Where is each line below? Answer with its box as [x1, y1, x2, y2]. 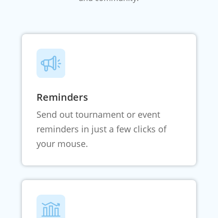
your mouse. [36, 137, 88, 149]
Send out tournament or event [36, 108, 160, 120]
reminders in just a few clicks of [36, 123, 166, 135]
